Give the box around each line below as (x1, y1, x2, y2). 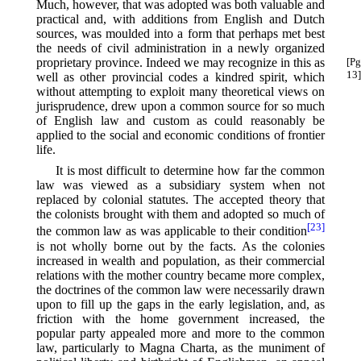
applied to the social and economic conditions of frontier (35, 128, 326, 143)
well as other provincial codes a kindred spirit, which (35, 70, 326, 85)
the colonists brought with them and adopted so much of (35, 207, 326, 222)
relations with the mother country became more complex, (35, 268, 326, 282)
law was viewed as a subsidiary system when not (35, 178, 326, 193)
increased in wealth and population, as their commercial (35, 253, 326, 268)
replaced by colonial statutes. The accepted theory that (35, 193, 326, 207)
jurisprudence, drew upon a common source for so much (35, 99, 326, 114)
